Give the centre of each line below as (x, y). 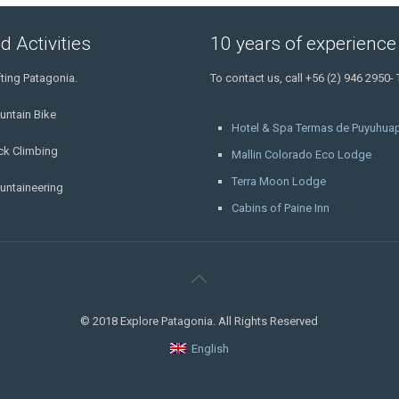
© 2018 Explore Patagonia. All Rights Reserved (199, 321)
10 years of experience (304, 43)
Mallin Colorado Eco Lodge (301, 154)
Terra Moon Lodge (278, 181)
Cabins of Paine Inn (280, 208)
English (210, 348)
